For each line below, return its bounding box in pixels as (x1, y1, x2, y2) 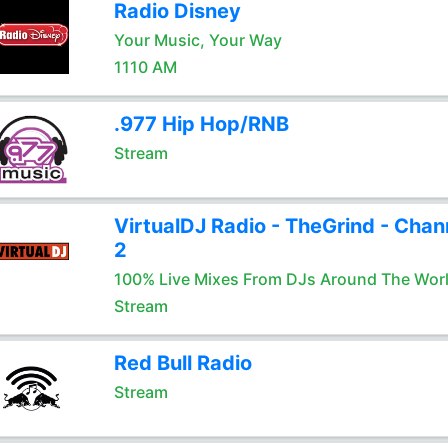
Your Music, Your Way (113, 30, 282, 50)
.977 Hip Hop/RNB (113, 112, 289, 136)
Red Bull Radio (113, 351, 252, 375)
